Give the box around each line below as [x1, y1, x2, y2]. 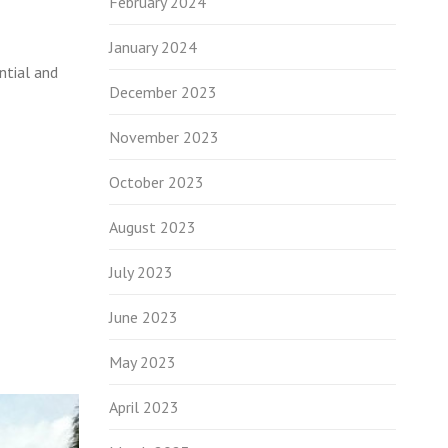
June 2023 [108, 307, 178, 327]
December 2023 [108, 82, 217, 102]
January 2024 [108, 37, 197, 57]
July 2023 [108, 262, 173, 282]
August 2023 [108, 217, 196, 237]
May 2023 [108, 352, 176, 372]
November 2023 [108, 127, 219, 147]
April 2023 [108, 397, 179, 417]
